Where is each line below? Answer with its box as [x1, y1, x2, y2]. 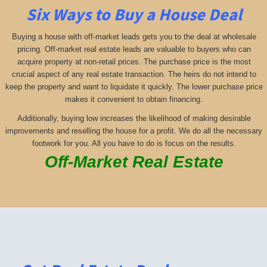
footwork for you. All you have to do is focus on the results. [32, 138, 236, 148]
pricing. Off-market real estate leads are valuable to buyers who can [17, 45, 251, 54]
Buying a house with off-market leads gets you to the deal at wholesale [11, 32, 256, 42]
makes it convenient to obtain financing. [65, 95, 203, 104]
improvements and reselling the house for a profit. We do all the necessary [5, 126, 262, 135]
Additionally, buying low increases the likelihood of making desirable [17, 113, 251, 123]
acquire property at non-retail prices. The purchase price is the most [17, 57, 251, 67]
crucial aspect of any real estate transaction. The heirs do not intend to [11, 70, 256, 79]
